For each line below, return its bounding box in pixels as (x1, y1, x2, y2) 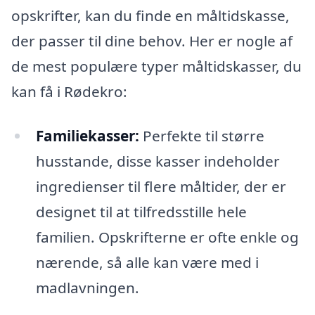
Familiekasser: (35, 126, 139, 146)
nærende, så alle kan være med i (35, 252, 259, 273)
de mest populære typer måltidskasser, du (11, 56, 302, 76)
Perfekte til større (139, 126, 264, 146)
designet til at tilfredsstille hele (35, 202, 247, 222)
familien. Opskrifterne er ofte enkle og (35, 227, 299, 247)
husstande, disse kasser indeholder (35, 151, 280, 172)
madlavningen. (35, 278, 139, 298)
